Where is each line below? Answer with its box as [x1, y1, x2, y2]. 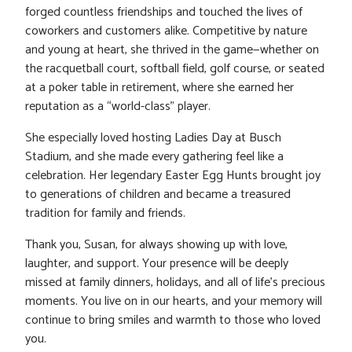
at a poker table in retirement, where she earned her [25, 77, 294, 99]
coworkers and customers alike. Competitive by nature [25, 20, 307, 42]
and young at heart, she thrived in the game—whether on [25, 39, 319, 61]
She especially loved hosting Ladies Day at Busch [25, 127, 281, 149]
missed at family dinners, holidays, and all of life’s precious [25, 272, 325, 294]
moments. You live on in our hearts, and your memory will [25, 291, 322, 313]
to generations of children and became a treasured [25, 184, 291, 206]
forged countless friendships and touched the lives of [25, 2, 302, 24]
